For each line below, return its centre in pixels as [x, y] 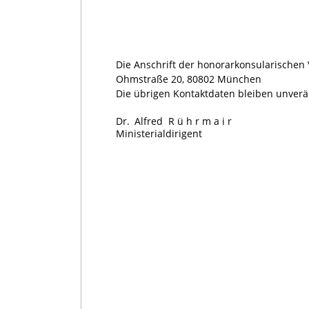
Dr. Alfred [139, 121]
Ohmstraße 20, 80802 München [189, 79]
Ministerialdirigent [159, 134]
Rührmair [199, 121]
